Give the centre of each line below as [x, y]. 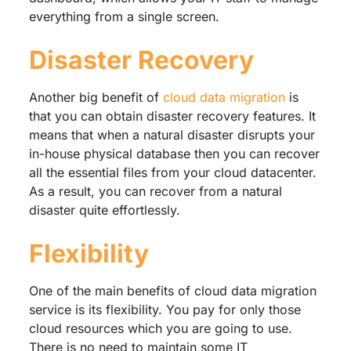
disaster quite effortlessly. [106, 210]
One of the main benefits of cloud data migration [172, 290]
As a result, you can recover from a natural [155, 191]
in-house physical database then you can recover [174, 153]
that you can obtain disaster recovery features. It [172, 116]
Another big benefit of [96, 97]
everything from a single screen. [126, 16]
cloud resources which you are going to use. [160, 328]
